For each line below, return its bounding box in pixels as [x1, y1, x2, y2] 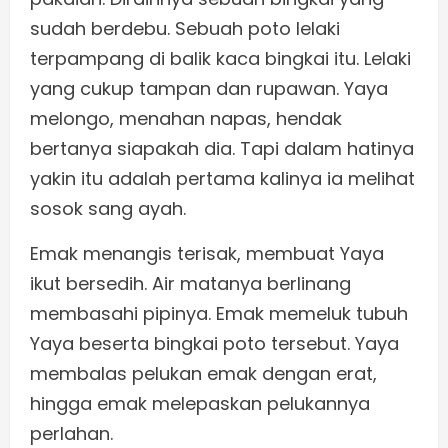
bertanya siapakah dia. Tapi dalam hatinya [30, 136, 414, 162]
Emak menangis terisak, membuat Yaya [30, 241, 384, 267]
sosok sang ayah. [30, 196, 186, 222]
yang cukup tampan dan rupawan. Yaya [30, 76, 388, 102]
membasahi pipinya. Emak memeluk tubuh [30, 301, 408, 327]
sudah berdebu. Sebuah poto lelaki [30, 16, 340, 42]
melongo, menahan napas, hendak [30, 106, 342, 132]
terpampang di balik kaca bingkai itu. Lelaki [30, 46, 411, 72]
